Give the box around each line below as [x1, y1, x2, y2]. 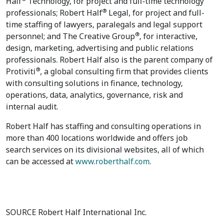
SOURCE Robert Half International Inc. [6, 207, 147, 218]
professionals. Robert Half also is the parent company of [6, 54, 213, 65]
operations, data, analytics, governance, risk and [6, 89, 183, 100]
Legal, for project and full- [107, 7, 204, 18]
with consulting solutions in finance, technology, [6, 78, 183, 88]
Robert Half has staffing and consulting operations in [6, 121, 201, 131]
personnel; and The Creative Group [6, 31, 135, 42]
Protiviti [6, 66, 36, 77]
